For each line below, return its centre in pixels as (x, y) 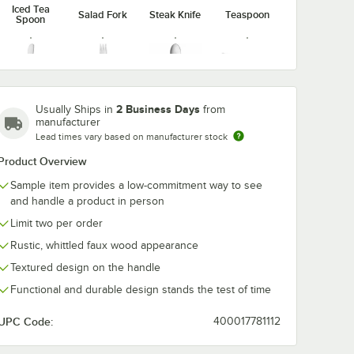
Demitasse (175, 108)
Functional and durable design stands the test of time (141, 290)
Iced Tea (30, 9)
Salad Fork (103, 14)
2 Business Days (158, 109)
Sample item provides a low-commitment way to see (136, 185)
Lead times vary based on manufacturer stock (132, 137)
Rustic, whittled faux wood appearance (104, 245)
